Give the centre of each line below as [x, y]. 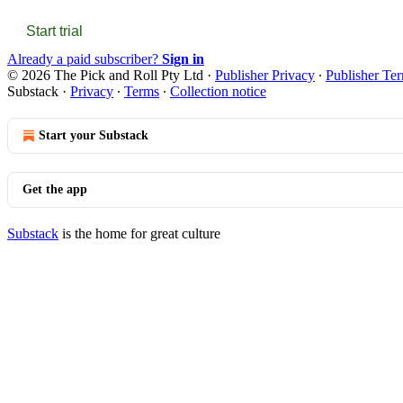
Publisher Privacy [265, 75]
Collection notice [218, 91]
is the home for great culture [139, 233]
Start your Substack [94, 135]
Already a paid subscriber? [85, 58]
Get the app [55, 189]
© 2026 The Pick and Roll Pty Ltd [105, 75]
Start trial [54, 31]
